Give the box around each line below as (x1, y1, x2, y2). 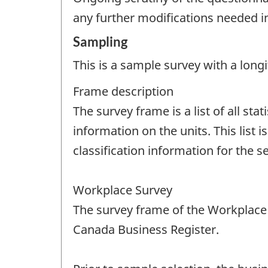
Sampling (73, 33, 127, 50)
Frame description (73, 83, 173, 100)
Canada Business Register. (73, 221, 219, 238)
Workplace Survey (73, 182, 172, 199)
